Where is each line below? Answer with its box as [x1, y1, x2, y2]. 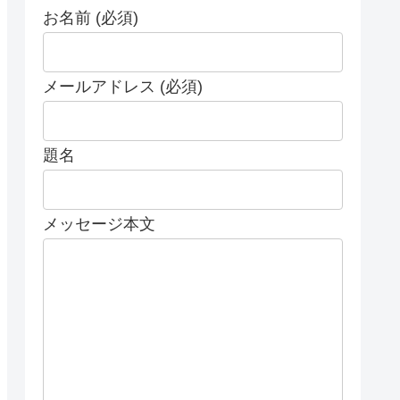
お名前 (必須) [43, 9, 138, 28]
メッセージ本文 [43, 215, 155, 234]
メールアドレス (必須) [43, 78, 203, 96]
